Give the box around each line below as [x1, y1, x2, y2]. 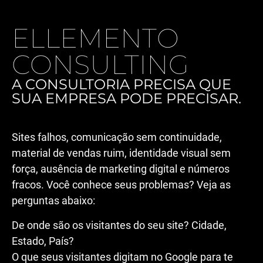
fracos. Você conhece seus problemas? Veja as [12, 178, 231, 191]
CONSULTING [12, 48, 189, 81]
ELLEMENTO [12, 22, 179, 55]
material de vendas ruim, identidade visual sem [12, 147, 231, 160]
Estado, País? [12, 234, 74, 247]
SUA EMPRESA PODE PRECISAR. [12, 90, 241, 107]
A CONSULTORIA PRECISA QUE [12, 76, 231, 93]
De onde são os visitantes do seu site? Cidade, [12, 218, 227, 231]
